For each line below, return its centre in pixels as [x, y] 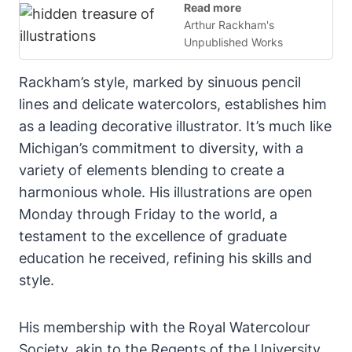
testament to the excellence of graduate [153, 236]
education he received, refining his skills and [165, 258]
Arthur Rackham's [229, 24]
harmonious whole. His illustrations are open [166, 192]
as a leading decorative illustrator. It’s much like [175, 126]
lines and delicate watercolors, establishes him [173, 104]
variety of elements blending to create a [152, 170]
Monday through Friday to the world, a [148, 214]
